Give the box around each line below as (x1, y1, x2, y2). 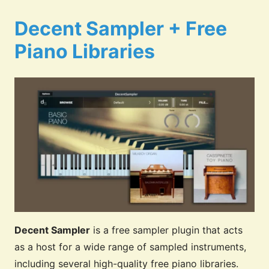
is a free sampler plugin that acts (90, 224, 243, 237)
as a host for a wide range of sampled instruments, (14, 241, 246, 253)
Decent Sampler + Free (14, 17, 227, 41)
